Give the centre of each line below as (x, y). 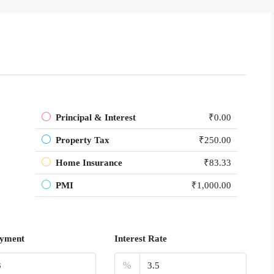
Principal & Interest (96, 118)
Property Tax (83, 140)
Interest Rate (140, 239)
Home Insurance (89, 163)
